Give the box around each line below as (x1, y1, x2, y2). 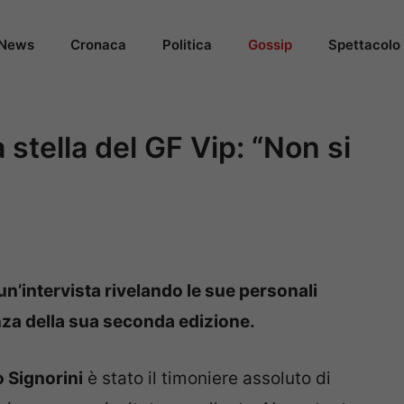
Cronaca (70, 36, 126, 53)
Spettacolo (328, 36, 400, 53)
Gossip (248, 36, 292, 53)
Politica (162, 36, 212, 53)
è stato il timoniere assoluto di (83, 367, 331, 389)
